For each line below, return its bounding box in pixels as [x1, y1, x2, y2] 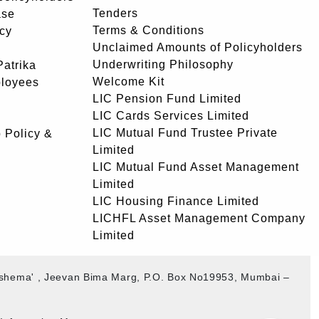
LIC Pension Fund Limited [93, 93, 241, 105]
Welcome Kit [93, 75, 164, 88]
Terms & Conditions [93, 24, 204, 36]
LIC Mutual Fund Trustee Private [93, 127, 278, 139]
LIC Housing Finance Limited [93, 195, 259, 207]
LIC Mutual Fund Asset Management [93, 161, 299, 173]
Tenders [93, 7, 138, 19]
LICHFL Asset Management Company [93, 212, 305, 224]
